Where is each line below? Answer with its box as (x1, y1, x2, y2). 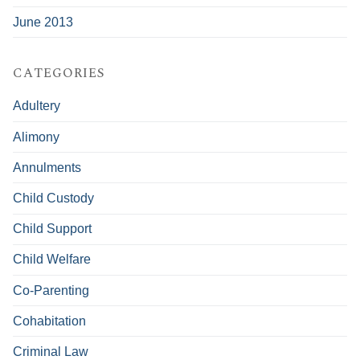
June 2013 (13, 14, 73, 29)
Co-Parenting (13, 283, 89, 297)
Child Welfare (13, 252, 91, 267)
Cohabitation (13, 313, 86, 328)
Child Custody (13, 191, 94, 205)
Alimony (13, 129, 59, 144)
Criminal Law (13, 344, 88, 358)
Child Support (13, 222, 92, 236)
